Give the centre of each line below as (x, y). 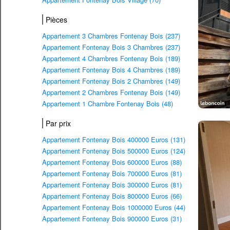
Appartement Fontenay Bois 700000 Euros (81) (112, 174)
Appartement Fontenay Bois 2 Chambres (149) (111, 81)
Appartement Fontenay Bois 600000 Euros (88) (112, 162)
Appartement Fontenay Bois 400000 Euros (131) (114, 140)
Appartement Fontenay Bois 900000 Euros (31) (112, 219)
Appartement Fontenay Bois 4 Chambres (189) (111, 70)
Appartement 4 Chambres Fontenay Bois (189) (111, 59)
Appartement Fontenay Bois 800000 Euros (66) (112, 196)
